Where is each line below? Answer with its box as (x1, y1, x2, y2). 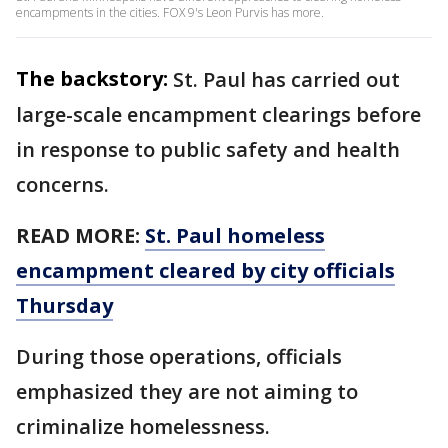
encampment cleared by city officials (16, 257, 395, 284)
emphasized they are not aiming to (16, 378, 358, 405)
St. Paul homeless (145, 222, 325, 249)
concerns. (16, 171, 109, 198)
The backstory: (16, 65, 168, 92)
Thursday (16, 292, 113, 319)
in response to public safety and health (16, 136, 400, 163)
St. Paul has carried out (173, 66, 400, 93)
